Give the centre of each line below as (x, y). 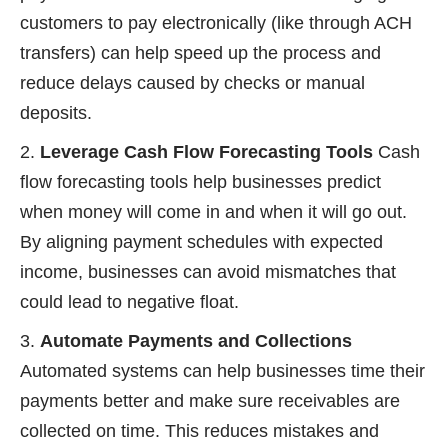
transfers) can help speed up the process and (200, 52)
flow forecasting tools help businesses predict (200, 181)
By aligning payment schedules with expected (201, 241)
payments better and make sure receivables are (210, 400)
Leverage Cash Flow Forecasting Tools (206, 151)
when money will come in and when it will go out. (213, 211)
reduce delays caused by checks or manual (192, 82)
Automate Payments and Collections (196, 340)
